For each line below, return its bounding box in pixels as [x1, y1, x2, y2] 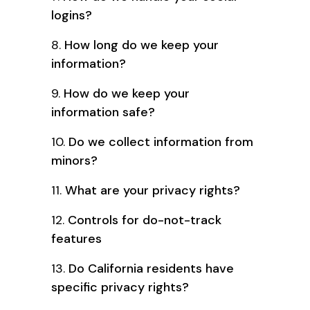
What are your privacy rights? [65, 181, 240, 199]
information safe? [51, 103, 155, 120]
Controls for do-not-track [68, 211, 221, 228]
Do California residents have [69, 259, 234, 277]
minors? [51, 152, 98, 169]
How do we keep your [64, 84, 190, 102]
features [51, 230, 102, 247]
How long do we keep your [64, 36, 219, 53]
